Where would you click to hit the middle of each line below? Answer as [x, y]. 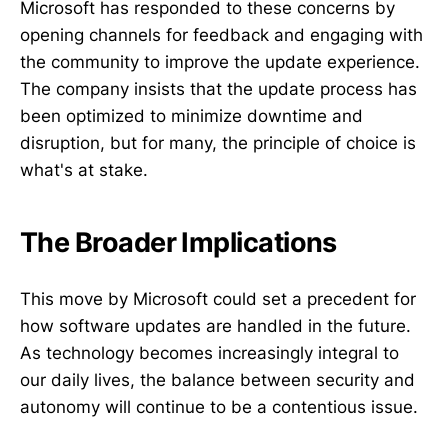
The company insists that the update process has [218, 88]
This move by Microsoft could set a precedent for [218, 298]
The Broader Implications [178, 243]
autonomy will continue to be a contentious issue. [219, 406]
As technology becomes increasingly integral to [209, 352]
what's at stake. [84, 169]
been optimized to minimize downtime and [191, 115]
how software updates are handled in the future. [215, 325]
